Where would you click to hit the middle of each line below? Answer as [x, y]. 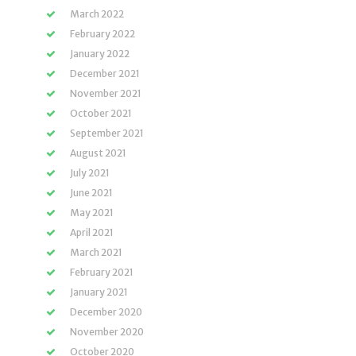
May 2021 [92, 213]
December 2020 [106, 312]
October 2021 [101, 113]
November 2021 [106, 93]
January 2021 [99, 292]
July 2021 [90, 173]
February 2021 [102, 272]
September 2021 [107, 133]
